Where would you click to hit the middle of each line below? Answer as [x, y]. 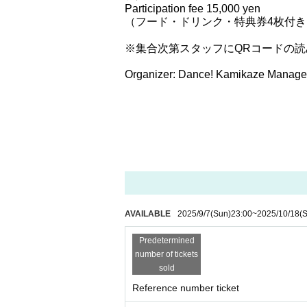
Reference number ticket [186, 288]
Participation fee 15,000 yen [193, 9]
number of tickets [167, 254]
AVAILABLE [148, 214]
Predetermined [167, 241]
